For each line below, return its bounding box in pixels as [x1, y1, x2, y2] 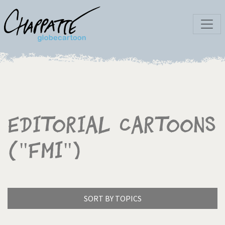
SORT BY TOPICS [83, 193, 142, 203]
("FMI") [8, 140, 81, 162]
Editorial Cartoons [8, 115, 216, 136]
